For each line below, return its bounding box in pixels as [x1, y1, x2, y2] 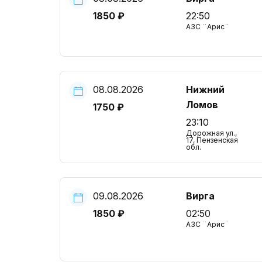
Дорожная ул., [185, 129, 237, 137]
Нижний [185, 84, 225, 95]
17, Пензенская [185, 136, 238, 144]
